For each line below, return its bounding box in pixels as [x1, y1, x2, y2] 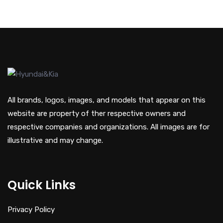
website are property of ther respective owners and [7, 109, 186, 118]
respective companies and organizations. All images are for [7, 122, 210, 131]
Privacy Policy [7, 205, 55, 214]
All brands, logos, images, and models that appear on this [7, 96, 206, 105]
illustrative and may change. [7, 136, 103, 145]
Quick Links [7, 177, 76, 193]
